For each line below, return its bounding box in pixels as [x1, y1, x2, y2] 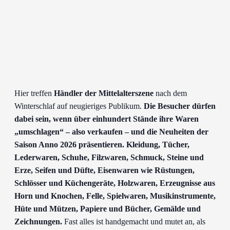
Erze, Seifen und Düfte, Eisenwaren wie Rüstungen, [14, 166, 195, 175]
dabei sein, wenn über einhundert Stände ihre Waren [14, 114, 199, 123]
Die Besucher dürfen [144, 102, 216, 110]
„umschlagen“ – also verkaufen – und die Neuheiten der [14, 127, 208, 136]
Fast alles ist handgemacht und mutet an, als [62, 217, 205, 226]
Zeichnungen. [14, 217, 62, 226]
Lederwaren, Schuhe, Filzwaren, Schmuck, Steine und [14, 153, 204, 162]
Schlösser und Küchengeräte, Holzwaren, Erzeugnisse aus [14, 179, 215, 187]
